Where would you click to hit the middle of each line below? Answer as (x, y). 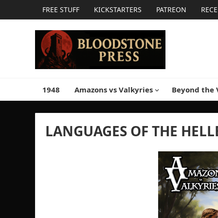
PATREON (171, 9)
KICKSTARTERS (118, 9)
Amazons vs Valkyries (114, 90)
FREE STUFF (61, 9)
